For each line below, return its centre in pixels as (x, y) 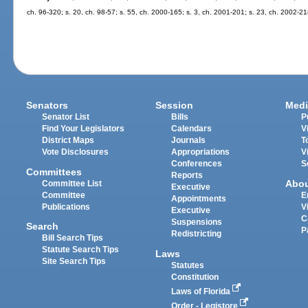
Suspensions (197, 222)
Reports (187, 176)
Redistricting (197, 234)
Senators (47, 106)
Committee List (72, 183)
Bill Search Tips (73, 238)
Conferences (197, 164)
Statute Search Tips (81, 249)
